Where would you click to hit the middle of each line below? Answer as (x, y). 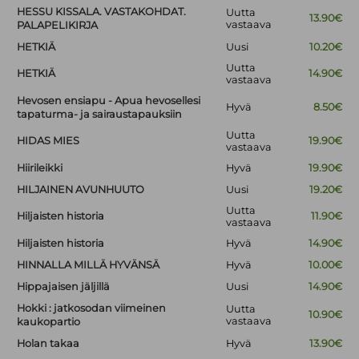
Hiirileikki (40, 168)
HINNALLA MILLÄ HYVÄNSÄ (89, 265)
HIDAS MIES (48, 141)
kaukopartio (49, 322)
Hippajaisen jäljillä (64, 287)
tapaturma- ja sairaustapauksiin (100, 115)
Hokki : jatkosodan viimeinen (92, 309)
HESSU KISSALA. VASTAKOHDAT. (102, 12)
